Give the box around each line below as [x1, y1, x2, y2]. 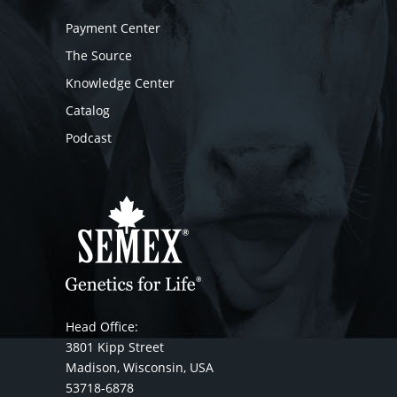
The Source [66, 47, 132, 64]
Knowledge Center [66, 74, 175, 91]
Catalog [66, 102, 110, 119]
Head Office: [66, 318, 138, 335]
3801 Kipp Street [66, 339, 164, 355]
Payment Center [66, 19, 160, 36]
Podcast [66, 129, 112, 146]
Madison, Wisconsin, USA [66, 359, 214, 376]
